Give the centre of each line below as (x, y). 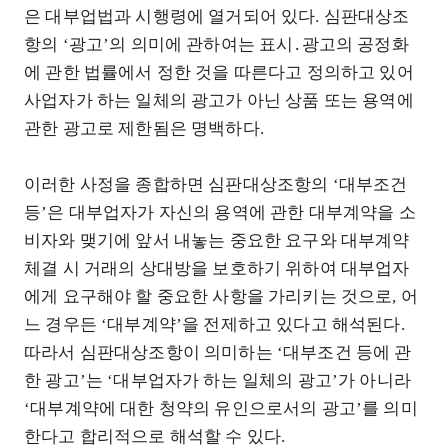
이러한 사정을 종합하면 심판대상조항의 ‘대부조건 (216, 185)
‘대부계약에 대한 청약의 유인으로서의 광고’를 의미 (221, 409)
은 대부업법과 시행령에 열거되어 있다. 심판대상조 (217, 17)
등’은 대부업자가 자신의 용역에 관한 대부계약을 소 (220, 213)
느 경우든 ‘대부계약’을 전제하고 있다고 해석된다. (214, 325)
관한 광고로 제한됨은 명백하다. (144, 129)
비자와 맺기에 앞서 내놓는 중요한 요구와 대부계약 (217, 241)
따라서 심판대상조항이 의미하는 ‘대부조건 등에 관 (218, 353)
